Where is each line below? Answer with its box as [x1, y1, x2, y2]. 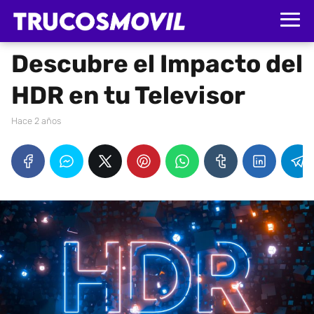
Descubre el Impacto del [11, 49, 303, 78]
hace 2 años [18, 116, 61, 126]
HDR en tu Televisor [11, 81, 245, 110]
